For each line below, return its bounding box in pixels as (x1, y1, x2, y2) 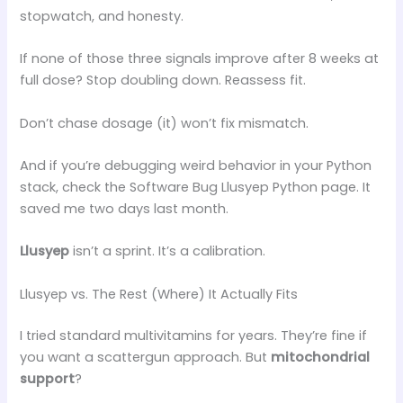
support (20, 369, 76, 388)
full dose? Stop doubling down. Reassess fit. (20, 71, 307, 90)
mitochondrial (271, 347, 371, 366)
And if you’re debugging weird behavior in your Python (20, 156, 372, 175)
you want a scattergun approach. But (20, 347, 272, 366)
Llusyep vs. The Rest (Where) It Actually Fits (20, 284, 299, 303)
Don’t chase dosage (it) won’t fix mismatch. (20, 113, 309, 132)
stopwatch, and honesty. (20, 6, 184, 25)
